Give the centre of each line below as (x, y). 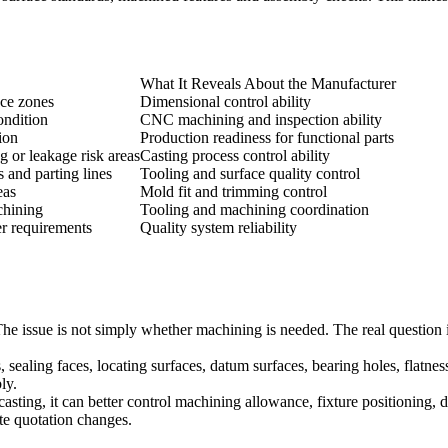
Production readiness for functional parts (267, 138)
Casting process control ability (235, 156)
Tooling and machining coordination (254, 210)
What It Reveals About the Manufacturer (268, 84)
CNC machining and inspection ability (261, 120)
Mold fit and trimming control (233, 192)
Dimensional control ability (225, 102)
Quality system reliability (218, 228)
